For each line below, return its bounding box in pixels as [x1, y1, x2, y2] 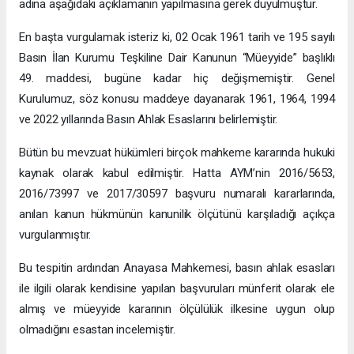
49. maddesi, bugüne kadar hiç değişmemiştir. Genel [19, 71, 335, 86]
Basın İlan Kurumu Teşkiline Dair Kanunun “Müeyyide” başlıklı [19, 51, 335, 66]
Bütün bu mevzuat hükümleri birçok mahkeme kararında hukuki [19, 145, 335, 160]
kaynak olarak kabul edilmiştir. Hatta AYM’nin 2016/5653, [19, 166, 335, 181]
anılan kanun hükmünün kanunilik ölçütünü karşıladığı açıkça [19, 207, 335, 222]
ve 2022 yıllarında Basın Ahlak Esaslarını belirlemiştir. [19, 112, 278, 127]
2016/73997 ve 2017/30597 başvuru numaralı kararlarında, [19, 186, 335, 201]
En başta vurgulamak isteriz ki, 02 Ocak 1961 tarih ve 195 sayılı [19, 30, 335, 45]
